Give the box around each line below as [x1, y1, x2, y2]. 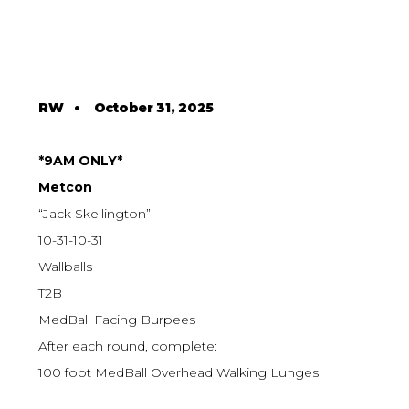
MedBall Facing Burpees [38, 311, 196, 329]
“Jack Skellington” [38, 205, 152, 223]
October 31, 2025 [93, 100, 215, 117]
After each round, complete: [38, 338, 218, 355]
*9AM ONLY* [38, 152, 123, 170]
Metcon [38, 179, 93, 196]
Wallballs [38, 258, 93, 276]
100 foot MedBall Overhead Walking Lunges [38, 364, 320, 382]
